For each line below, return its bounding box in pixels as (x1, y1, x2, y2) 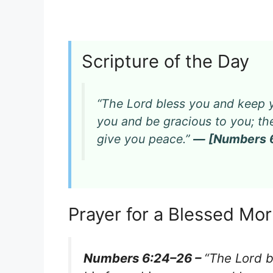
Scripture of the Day (82, 51, 249, 73)
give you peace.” (97, 131, 193, 146)
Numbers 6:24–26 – (83, 250, 204, 266)
